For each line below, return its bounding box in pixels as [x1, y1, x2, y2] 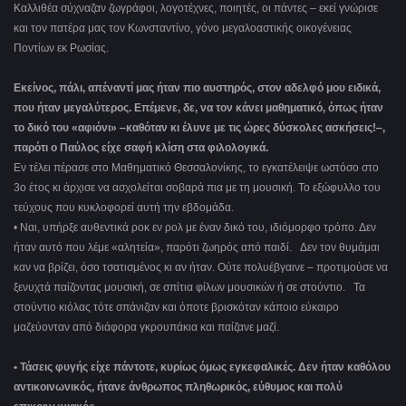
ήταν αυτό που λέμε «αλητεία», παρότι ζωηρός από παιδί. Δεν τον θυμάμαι [14, 241, 380, 255]
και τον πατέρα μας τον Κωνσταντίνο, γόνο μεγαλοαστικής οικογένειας [14, 22, 352, 35]
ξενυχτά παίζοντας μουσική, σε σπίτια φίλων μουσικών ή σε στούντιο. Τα [14, 281, 365, 295]
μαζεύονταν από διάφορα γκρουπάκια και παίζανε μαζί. [14, 321, 279, 334]
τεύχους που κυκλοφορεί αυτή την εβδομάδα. [14, 201, 234, 215]
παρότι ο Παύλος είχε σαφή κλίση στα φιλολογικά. [14, 141, 268, 155]
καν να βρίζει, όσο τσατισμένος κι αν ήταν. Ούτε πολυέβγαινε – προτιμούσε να [14, 261, 388, 275]
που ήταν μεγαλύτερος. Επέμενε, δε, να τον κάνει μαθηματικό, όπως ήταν [14, 101, 383, 115]
